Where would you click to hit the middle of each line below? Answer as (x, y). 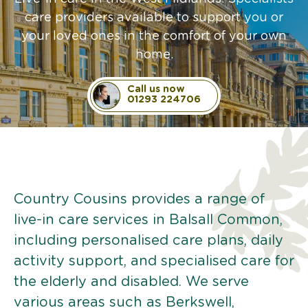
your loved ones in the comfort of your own (154, 36)
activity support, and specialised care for (154, 261)
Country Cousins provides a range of (139, 199)
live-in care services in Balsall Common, (148, 220)
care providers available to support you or (154, 18)
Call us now (156, 89)
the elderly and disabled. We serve (131, 282)
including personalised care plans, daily (148, 240)
